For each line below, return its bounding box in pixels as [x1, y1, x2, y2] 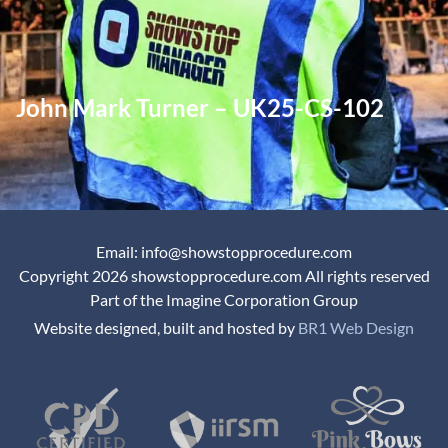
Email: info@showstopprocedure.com [96, 242, 352, 262]
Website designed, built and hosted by [34, 318, 298, 338]
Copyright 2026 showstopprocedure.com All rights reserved [18, 266, 430, 286]
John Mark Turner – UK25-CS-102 [16, 93, 384, 123]
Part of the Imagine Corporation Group [90, 290, 358, 310]
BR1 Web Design [298, 318, 414, 338]
